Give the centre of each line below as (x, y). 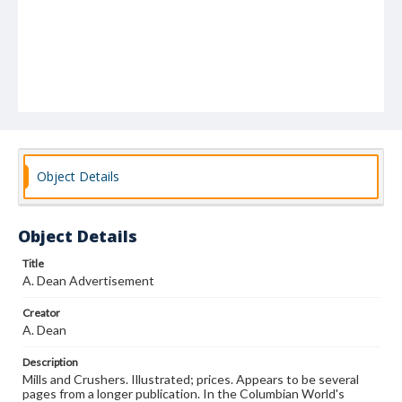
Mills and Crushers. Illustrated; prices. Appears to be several (191, 379)
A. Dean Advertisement (88, 280)
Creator (41, 313)
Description (50, 362)
